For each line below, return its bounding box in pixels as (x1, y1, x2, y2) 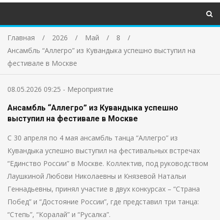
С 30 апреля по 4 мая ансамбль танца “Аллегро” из (7, 133, 178, 143)
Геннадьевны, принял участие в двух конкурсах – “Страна (7, 184, 200, 194)
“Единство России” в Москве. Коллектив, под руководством (7, 159, 208, 168)
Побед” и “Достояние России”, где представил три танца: (7, 197, 199, 207)
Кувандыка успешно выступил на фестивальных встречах (7, 146, 200, 156)
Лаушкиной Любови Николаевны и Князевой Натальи (7, 171, 186, 181)
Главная (7, 33, 35, 43)
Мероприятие (67, 84, 113, 94)
